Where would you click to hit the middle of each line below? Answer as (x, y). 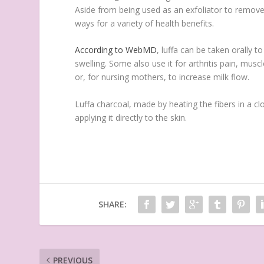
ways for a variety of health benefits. (145, 23)
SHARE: (112, 204)
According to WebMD (116, 50)
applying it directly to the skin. (131, 117)
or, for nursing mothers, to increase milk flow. (162, 77)
